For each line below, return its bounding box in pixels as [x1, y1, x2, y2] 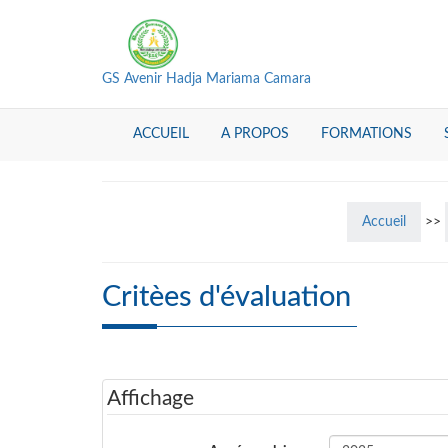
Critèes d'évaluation [102, 283, 351, 312]
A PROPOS [221, 127, 289, 141]
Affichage [107, 388, 194, 409]
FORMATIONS [321, 127, 412, 141]
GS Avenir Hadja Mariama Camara [102, 72, 311, 86]
